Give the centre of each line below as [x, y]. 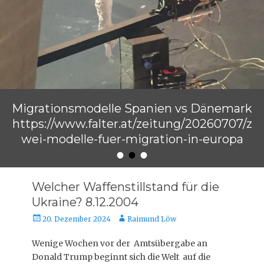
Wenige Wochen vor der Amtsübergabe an [120, 243]
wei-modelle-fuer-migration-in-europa [132, 139]
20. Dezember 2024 [77, 219]
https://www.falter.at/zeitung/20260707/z [132, 124]
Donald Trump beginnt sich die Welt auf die [121, 257]
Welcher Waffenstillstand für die [126, 187]
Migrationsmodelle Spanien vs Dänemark [132, 108]
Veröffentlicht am [49, 156]
